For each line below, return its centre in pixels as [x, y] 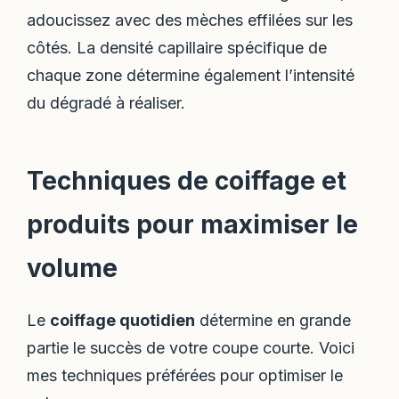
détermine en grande [273, 320]
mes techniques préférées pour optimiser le [185, 375]
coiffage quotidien [123, 320]
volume [73, 268]
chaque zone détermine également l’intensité [191, 76]
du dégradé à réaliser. [106, 103]
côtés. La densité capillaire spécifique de [177, 48]
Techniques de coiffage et [187, 180]
